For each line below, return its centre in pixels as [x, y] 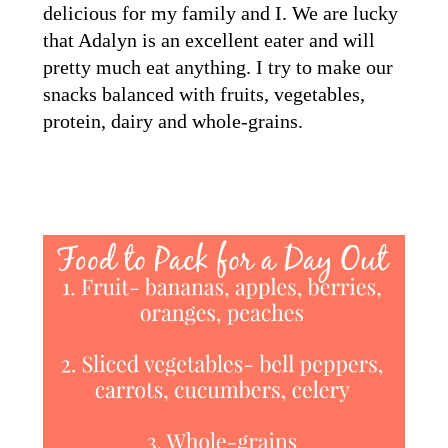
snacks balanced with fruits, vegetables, [203, 93]
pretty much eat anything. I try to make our [217, 66]
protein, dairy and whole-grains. [172, 120]
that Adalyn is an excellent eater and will [208, 39]
